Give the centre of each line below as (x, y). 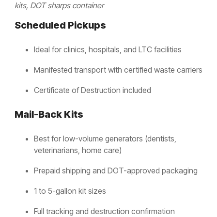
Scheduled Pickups (60, 25)
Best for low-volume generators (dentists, (105, 139)
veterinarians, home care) (78, 150)
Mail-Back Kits (49, 115)
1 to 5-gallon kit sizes (70, 191)
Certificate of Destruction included (93, 90)
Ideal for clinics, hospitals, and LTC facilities (108, 50)
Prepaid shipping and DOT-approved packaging (116, 171)
